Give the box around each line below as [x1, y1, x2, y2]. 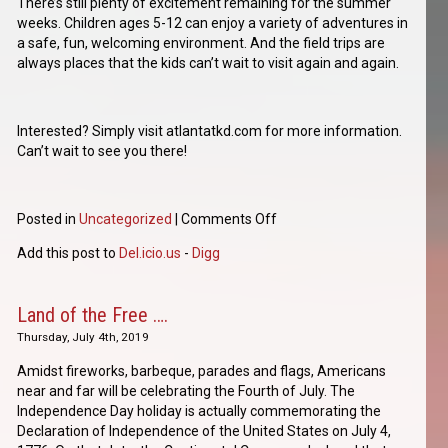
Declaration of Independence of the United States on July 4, [17, 423, 392, 440]
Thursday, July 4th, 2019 [17, 330, 150, 345]
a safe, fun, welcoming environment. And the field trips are [17, 35, 386, 52]
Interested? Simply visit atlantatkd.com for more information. [17, 123, 403, 140]
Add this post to [17, 245, 120, 262]
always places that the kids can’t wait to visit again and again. [17, 55, 400, 72]
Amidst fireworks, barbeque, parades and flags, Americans [17, 363, 387, 380]
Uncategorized [79, 211, 173, 228]
